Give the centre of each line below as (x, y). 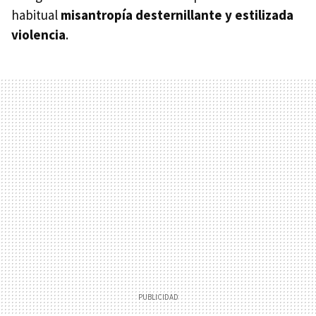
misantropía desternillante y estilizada (177, 14)
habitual (36, 14)
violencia (38, 34)
